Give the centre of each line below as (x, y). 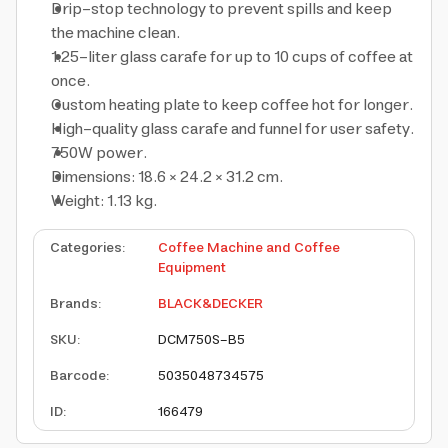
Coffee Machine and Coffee (249, 248)
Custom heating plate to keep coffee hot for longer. (232, 105)
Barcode (78, 376)
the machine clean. (115, 33)
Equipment (192, 268)
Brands (74, 304)
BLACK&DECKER (210, 304)
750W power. (99, 153)
